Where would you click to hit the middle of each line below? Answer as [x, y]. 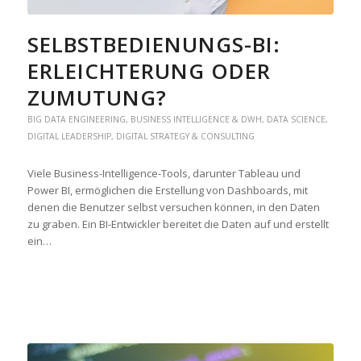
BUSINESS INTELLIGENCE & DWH [196, 120]
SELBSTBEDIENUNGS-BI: [154, 45]
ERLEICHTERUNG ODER [149, 71]
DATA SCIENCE [296, 120]
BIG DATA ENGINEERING [76, 120]
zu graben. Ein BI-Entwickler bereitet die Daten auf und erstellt [178, 224]
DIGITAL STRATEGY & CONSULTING [185, 137]
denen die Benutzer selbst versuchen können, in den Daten [173, 207]
